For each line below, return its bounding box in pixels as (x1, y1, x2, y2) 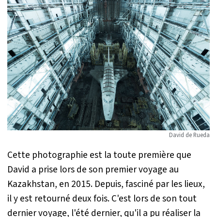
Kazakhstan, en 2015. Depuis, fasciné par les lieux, (7, 177, 205, 191)
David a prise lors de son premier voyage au (7, 162, 179, 176)
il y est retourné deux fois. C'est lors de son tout (7, 191, 197, 205)
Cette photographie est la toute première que (7, 148, 191, 162)
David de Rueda (169, 130, 210, 139)
